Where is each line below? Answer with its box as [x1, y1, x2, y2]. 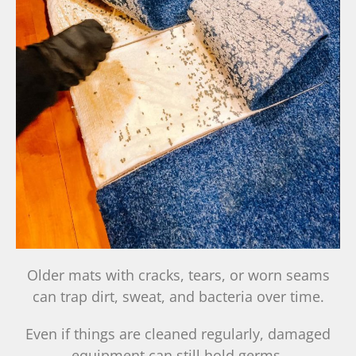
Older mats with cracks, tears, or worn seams [26, 265, 330, 285]
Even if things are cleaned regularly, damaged [25, 324, 331, 344]
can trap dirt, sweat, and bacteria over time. [32, 287, 324, 307]
